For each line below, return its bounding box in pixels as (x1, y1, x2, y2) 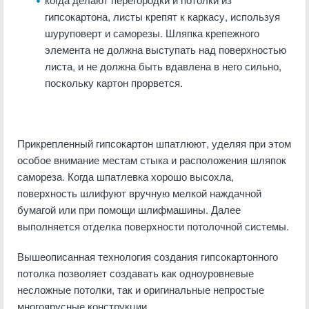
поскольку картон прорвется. (45, 75, 183, 90)
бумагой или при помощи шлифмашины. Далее (17, 202, 241, 217)
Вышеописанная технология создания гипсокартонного (17, 249, 278, 263)
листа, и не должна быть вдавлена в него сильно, (45, 59, 281, 73)
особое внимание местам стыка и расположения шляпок (17, 152, 286, 167)
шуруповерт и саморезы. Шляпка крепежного (45, 26, 259, 40)
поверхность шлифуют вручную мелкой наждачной (17, 186, 261, 200)
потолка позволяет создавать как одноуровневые (17, 266, 254, 280)
